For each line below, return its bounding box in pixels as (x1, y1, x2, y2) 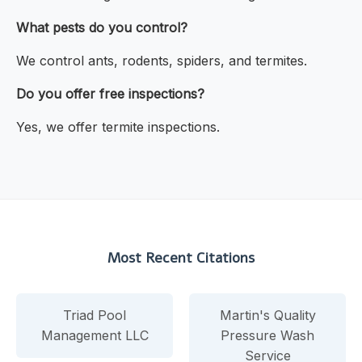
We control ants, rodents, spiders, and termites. (16, 53, 307, 69)
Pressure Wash (221, 326, 314, 343)
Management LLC (40, 326, 149, 343)
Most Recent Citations (107, 247, 255, 267)
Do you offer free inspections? (16, 86, 204, 103)
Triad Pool (63, 306, 126, 323)
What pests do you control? (16, 19, 187, 36)
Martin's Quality (219, 306, 316, 323)
